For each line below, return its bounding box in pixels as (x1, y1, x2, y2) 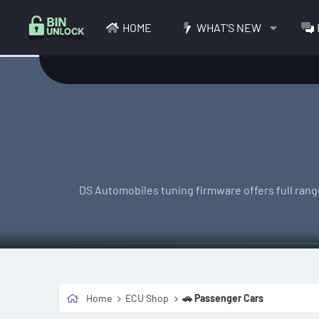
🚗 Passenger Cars (182, 292, 264, 305)
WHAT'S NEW (196, 20, 261, 34)
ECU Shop (125, 292, 169, 305)
